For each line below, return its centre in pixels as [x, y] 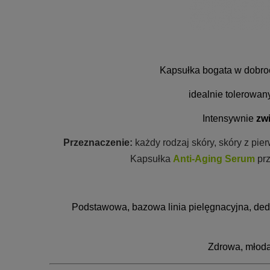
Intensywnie [229, 118]
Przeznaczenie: [98, 143]
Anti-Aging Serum [214, 159]
